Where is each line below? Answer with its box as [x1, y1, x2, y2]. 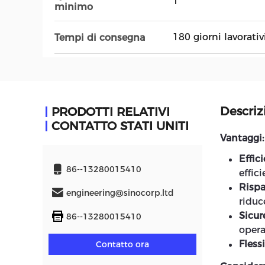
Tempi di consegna [54, 31, 145, 43]
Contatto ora [96, 239, 149, 250]
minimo [54, 1, 93, 12]
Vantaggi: [220, 132, 264, 144]
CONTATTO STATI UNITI [51, 119, 189, 133]
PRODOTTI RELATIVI [51, 105, 170, 119]
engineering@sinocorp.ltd [66, 188, 174, 198]
